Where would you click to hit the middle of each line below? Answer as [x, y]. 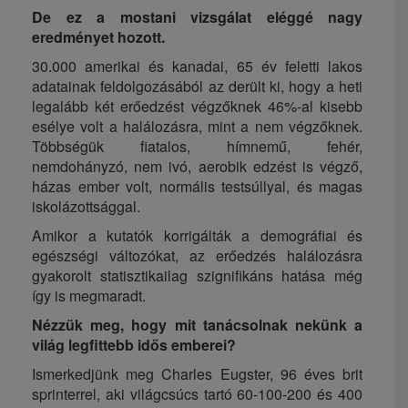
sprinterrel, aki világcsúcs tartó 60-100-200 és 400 [197, 394]
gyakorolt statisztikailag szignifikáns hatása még [197, 276]
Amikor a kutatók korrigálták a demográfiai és [197, 236]
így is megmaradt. [89, 296]
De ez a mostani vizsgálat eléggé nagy [197, 17]
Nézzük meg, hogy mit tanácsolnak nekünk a [197, 325]
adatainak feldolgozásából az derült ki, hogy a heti [197, 87]
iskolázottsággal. [86, 207]
